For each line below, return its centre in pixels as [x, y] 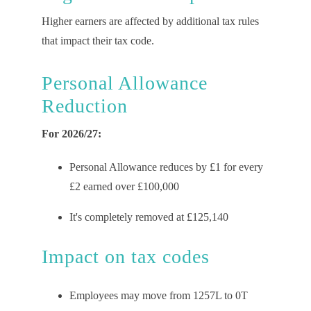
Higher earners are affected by [109, 21]
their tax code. [121, 41]
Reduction [84, 106]
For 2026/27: [73, 134]
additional [197, 21]
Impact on [86, 257]
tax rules [239, 21]
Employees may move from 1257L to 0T [160, 295]
